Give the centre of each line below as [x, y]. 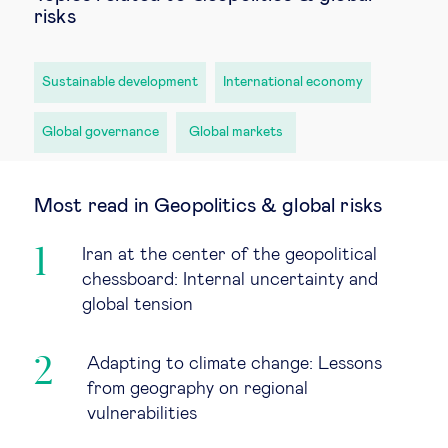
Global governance [100, 131]
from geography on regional [197, 388]
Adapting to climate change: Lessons [234, 363]
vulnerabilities [142, 413]
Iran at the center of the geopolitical [229, 254]
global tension [137, 304]
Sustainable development [120, 82]
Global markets [235, 131]
